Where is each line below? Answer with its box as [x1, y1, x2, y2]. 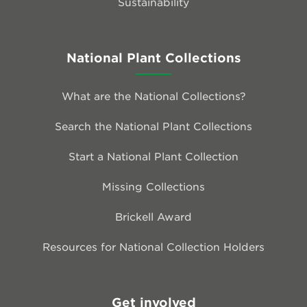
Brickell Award [115, 209, 192, 223]
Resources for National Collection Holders [42, 239, 265, 253]
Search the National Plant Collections [55, 119, 252, 132]
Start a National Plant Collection [69, 149, 238, 162]
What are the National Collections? [61, 88, 246, 102]
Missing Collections [102, 179, 205, 193]
